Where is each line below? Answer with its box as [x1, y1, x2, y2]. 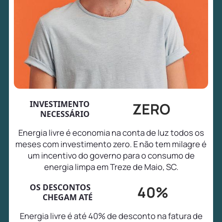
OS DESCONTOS [30, 182, 93, 193]
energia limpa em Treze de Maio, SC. [44, 161, 178, 172]
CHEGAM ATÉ [43, 192, 93, 203]
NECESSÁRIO [40, 108, 90, 119]
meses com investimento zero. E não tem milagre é [15, 138, 207, 150]
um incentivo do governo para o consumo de [27, 149, 195, 161]
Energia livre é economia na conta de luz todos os [18, 126, 204, 138]
